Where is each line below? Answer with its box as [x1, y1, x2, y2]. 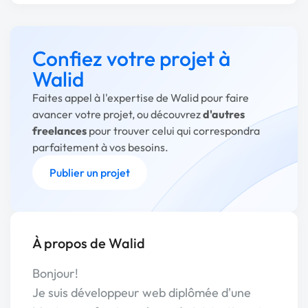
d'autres [203, 107, 245, 121]
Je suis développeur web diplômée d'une [32, 285, 251, 300]
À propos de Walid [32, 234, 145, 252]
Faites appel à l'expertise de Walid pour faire [32, 91, 249, 104]
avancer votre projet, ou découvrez [32, 107, 203, 121]
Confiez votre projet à [32, 45, 230, 71]
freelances [32, 124, 87, 137]
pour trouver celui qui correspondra [87, 124, 260, 137]
